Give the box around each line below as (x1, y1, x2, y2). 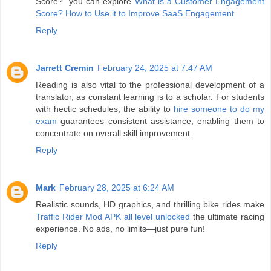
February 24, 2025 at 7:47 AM (97, 63, 212, 73)
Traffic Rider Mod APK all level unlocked (36, 212, 190, 222)
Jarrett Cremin (36, 63, 94, 73)
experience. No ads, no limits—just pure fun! (36, 224, 205, 234)
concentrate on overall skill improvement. (36, 128, 192, 139)
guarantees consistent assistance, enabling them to (57, 116, 264, 126)
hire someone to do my (174, 104, 264, 114)
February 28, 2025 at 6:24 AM (59, 183, 174, 193)
